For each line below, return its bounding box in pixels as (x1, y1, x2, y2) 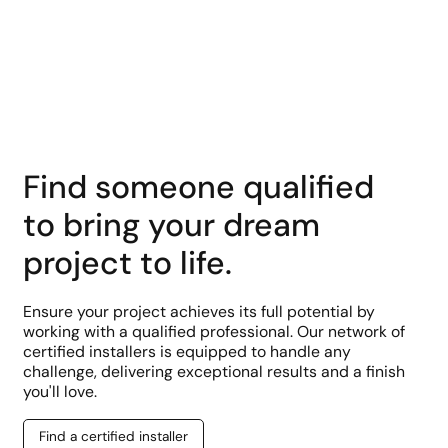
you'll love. (22, 380, 97, 402)
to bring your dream (22, 203, 320, 246)
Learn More (187, 19, 259, 38)
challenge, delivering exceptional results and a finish (22, 360, 405, 382)
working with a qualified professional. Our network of (22, 320, 405, 342)
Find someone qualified (22, 165, 374, 208)
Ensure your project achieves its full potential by (22, 300, 375, 322)
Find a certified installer (38, 427, 188, 446)
